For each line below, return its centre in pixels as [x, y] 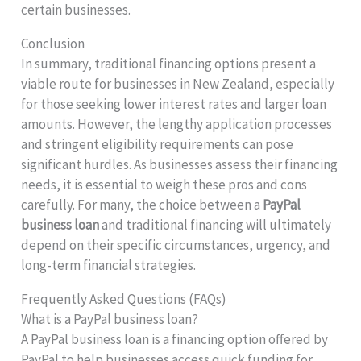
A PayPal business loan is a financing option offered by [175, 340]
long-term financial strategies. [109, 266]
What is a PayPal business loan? [110, 320]
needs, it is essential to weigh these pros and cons [164, 185]
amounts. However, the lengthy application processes [177, 124]
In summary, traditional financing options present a [169, 64]
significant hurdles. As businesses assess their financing [180, 165]
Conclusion [53, 44]
